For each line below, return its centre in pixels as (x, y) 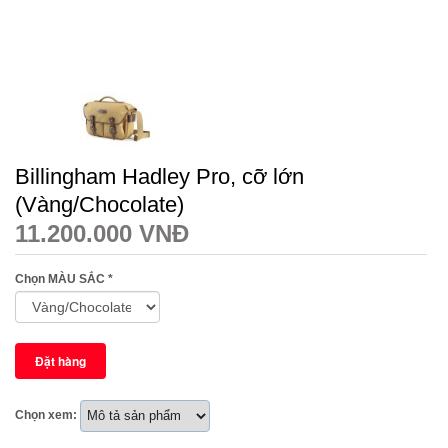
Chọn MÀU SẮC (61, 278)
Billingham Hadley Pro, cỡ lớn (159, 176)
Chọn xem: (46, 414)
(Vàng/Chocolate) (99, 204)
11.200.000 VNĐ (102, 233)
